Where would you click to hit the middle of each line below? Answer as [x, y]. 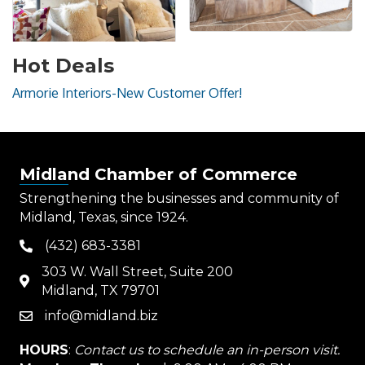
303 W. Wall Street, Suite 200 [137, 272]
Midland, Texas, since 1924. [104, 218]
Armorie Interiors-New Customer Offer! [127, 93]
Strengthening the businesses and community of [179, 199]
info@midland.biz [101, 316]
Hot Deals [63, 66]
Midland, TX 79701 [101, 291]
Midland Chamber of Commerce [158, 175]
